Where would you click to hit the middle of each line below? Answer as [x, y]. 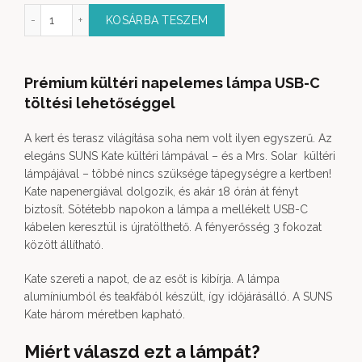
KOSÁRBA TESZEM [157, 20]
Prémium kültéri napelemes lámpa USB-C [172, 83]
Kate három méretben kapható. [105, 314]
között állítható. [64, 245]
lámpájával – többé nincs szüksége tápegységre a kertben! [178, 174]
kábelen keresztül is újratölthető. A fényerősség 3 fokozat [173, 227]
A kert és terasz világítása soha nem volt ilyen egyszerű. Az [178, 138]
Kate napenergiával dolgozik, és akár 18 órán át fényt [161, 192]
